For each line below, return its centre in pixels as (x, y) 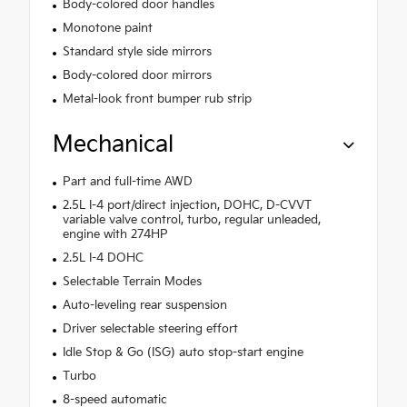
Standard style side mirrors (137, 52)
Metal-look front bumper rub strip (157, 99)
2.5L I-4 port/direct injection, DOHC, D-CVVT (187, 206)
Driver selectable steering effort (150, 329)
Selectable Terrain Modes (132, 282)
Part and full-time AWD (127, 182)
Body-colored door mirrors (137, 76)
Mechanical (113, 145)
